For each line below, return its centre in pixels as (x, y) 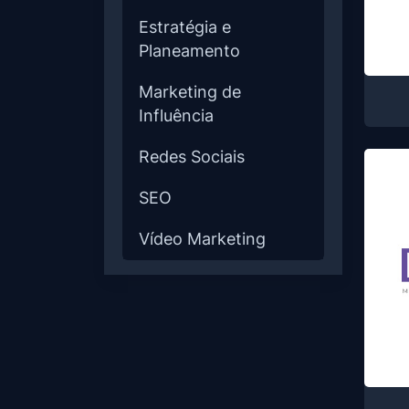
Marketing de (190, 92)
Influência (176, 115)
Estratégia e (185, 27)
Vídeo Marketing (202, 239)
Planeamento (189, 51)
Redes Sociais (192, 157)
